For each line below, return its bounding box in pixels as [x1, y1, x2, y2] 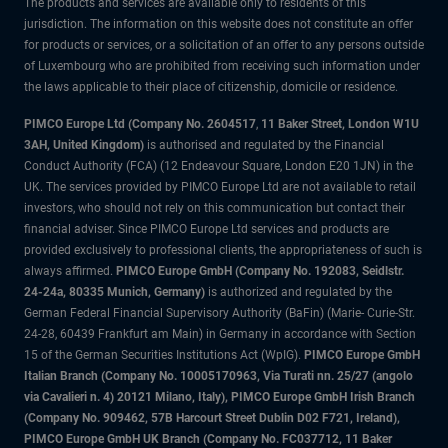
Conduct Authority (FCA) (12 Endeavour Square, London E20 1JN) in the [24, 159, 413, 173]
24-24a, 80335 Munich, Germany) [24, 285, 208, 299]
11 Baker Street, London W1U [261, 117, 419, 131]
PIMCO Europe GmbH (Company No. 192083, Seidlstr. [116, 264, 404, 278]
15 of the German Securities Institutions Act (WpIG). [24, 348, 301, 362]
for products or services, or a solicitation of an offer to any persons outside [24, 38, 424, 52]
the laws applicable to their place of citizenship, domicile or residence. [24, 80, 398, 94]
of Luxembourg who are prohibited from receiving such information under [24, 59, 420, 73]
